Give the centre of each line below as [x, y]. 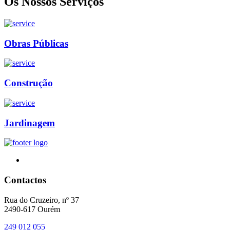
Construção [28, 83]
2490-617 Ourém [32, 209]
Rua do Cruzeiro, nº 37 [42, 200]
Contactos [25, 180]
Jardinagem [30, 123]
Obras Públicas [36, 43]
